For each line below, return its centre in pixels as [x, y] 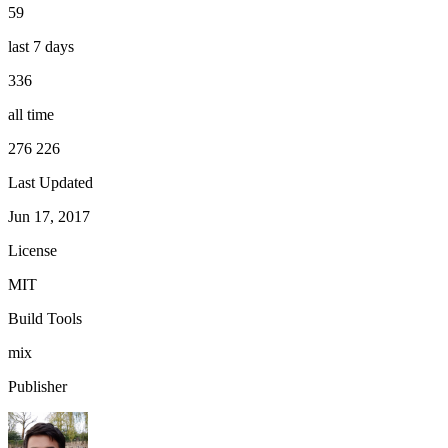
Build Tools [45, 318]
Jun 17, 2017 [49, 216]
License [32, 250]
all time [31, 114]
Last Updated [50, 182]
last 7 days [41, 46]
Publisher [37, 386]
